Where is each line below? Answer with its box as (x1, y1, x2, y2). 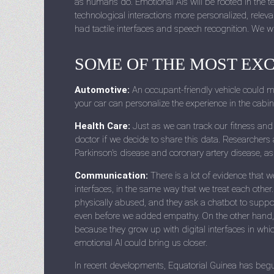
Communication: (75, 170, 148, 181)
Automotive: (75, 84, 130, 95)
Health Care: (75, 120, 130, 131)
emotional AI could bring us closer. (75, 237, 207, 248)
